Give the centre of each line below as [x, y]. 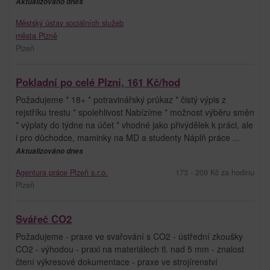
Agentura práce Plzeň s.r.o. [62, 172]
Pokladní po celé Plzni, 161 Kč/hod [98, 82]
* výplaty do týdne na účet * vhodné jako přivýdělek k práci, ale [134, 124]
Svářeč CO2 [44, 218]
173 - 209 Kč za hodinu [215, 172]
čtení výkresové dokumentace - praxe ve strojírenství [117, 261]
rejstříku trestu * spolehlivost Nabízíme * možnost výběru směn [135, 112]
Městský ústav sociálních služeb [70, 23]
